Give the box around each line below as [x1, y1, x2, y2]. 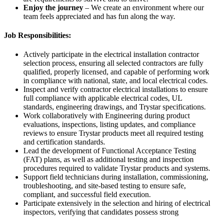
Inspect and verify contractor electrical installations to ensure [23, 85, 208, 94]
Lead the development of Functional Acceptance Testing [23, 146, 196, 155]
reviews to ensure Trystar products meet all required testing [23, 129, 203, 138]
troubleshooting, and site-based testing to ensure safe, [23, 182, 186, 190]
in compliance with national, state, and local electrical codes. [23, 76, 208, 85]
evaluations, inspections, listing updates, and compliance [23, 120, 196, 129]
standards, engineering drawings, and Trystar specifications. [23, 103, 206, 111]
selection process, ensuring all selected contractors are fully [23, 59, 203, 68]
